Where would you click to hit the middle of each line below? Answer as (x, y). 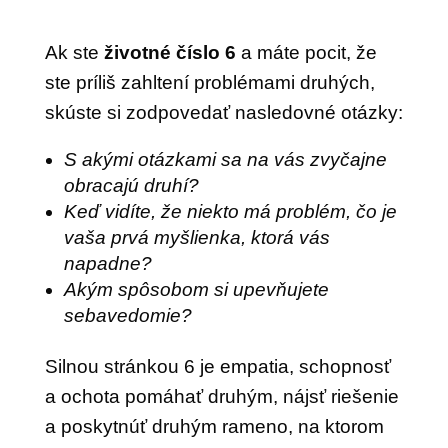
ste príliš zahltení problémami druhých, (209, 82)
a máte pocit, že (306, 52)
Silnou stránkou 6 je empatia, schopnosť (217, 366)
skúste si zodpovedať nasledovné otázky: (223, 112)
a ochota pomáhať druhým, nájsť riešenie (221, 396)
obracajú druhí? (131, 185)
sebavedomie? (127, 315)
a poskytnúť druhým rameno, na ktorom (214, 426)
